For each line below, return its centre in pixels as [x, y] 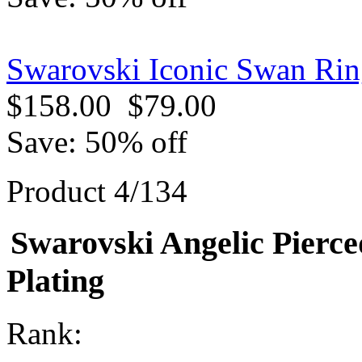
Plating [55, 281]
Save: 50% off [97, 141]
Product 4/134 [97, 191]
